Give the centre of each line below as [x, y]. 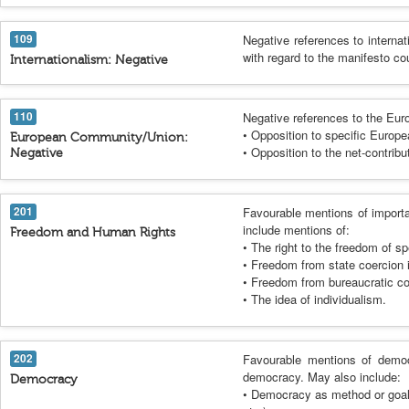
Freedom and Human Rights [93, 232]
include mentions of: [296, 230]
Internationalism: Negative [89, 60]
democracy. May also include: [322, 377]
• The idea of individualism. [315, 299]
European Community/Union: [99, 137]
